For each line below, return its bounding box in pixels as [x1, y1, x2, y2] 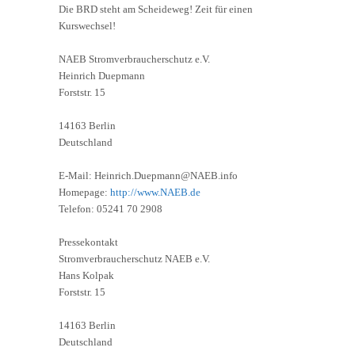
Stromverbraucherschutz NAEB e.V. [59, 252, 210, 265]
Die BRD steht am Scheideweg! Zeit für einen [59, 2, 253, 15]
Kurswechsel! [59, 19, 116, 32]
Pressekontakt [59, 235, 118, 248]
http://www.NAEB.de [110, 185, 200, 198]
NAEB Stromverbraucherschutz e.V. [59, 52, 210, 65]
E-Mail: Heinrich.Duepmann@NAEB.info [59, 169, 238, 181]
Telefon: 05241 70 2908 [59, 202, 162, 215]
